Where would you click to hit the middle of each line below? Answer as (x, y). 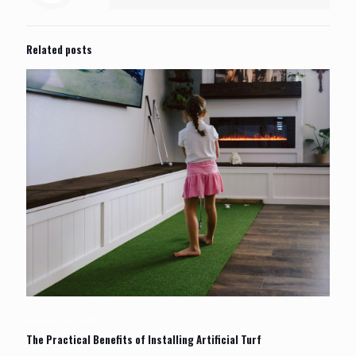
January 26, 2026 (61, 321)
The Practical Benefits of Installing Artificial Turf (144, 340)
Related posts (59, 49)
